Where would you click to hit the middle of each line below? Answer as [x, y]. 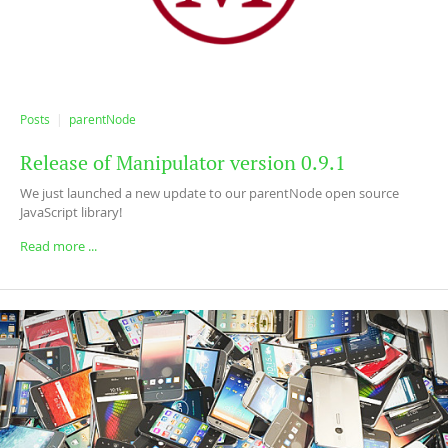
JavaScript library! [71, 212]
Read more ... [58, 246]
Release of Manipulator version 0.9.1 [183, 163]
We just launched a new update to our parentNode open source [209, 193]
